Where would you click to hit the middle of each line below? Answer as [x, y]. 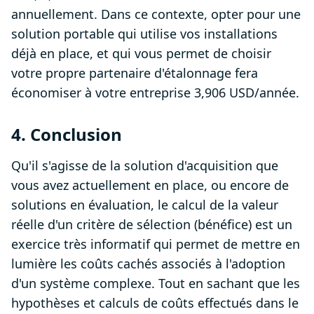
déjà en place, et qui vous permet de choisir [141, 54]
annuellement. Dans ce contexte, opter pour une [156, 14]
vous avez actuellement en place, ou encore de [150, 185]
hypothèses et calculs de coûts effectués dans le [155, 303]
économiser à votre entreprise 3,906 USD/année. [155, 93]
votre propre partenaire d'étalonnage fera [135, 73]
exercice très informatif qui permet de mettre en [156, 244]
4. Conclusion [67, 135]
